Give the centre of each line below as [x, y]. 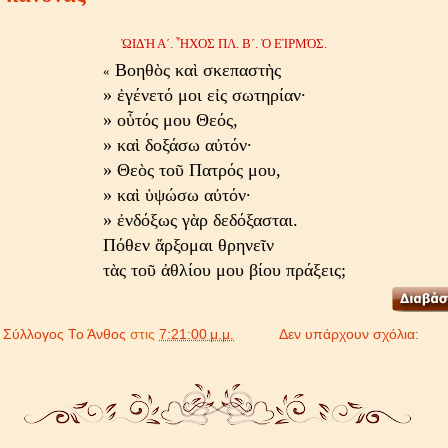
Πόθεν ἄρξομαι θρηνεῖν [188, 244]
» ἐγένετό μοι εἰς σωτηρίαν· [204, 94]
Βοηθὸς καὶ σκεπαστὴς [195, 69]
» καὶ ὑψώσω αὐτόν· [176, 194]
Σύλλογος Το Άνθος [64, 334]
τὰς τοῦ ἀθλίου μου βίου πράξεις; [224, 269]
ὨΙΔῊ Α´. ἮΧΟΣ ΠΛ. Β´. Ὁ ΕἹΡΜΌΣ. [222, 43]
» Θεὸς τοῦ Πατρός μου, [191, 169]
